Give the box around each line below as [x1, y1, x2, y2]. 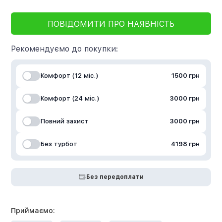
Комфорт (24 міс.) [40, 95, 100, 103]
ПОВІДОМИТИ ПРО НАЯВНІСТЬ [48, 19, 174, 29]
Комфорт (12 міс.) [40, 72, 99, 80]
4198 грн [170, 140, 200, 148]
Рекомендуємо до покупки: [11, 44, 118, 54]
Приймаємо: [11, 206, 55, 215]
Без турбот [40, 140, 78, 148]
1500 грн [171, 72, 200, 80]
